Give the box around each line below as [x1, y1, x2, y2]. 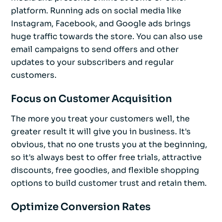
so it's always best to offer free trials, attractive [11, 152, 202, 163]
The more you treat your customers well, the [11, 113, 190, 124]
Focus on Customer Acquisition [11, 93, 172, 106]
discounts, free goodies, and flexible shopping [11, 165, 199, 176]
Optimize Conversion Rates [11, 201, 151, 214]
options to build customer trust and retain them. [11, 178, 207, 189]
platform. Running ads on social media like [11, 5, 181, 16]
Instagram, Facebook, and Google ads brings [11, 18, 191, 29]
